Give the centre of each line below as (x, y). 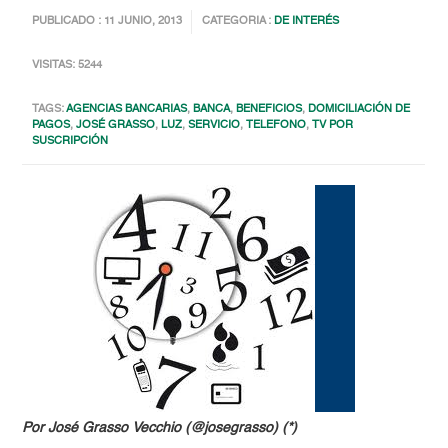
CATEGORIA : (238, 22)
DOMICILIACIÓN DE (359, 110)
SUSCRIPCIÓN (70, 142)
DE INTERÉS (307, 22)
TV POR (333, 126)
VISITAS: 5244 (67, 66)
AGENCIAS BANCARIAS (127, 110)
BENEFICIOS (269, 110)
